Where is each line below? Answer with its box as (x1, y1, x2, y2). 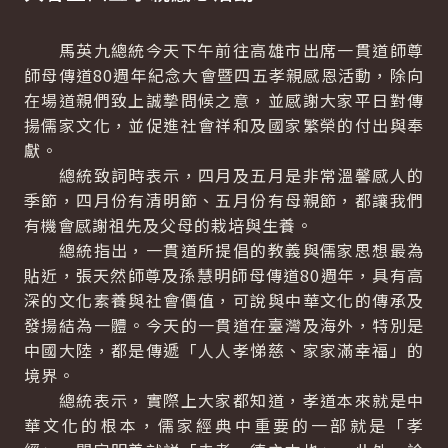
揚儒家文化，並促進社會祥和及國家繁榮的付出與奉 (24, 113, 424, 137)
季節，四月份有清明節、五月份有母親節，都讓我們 (24, 188, 424, 212)
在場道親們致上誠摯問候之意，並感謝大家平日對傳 (24, 88, 424, 112)
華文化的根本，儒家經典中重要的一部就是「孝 (24, 413, 424, 437)
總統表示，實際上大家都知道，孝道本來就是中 (24, 388, 424, 412)
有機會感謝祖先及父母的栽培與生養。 (24, 213, 313, 237)
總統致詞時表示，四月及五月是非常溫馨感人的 (24, 163, 424, 187)
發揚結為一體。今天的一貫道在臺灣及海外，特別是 (24, 313, 424, 337)
